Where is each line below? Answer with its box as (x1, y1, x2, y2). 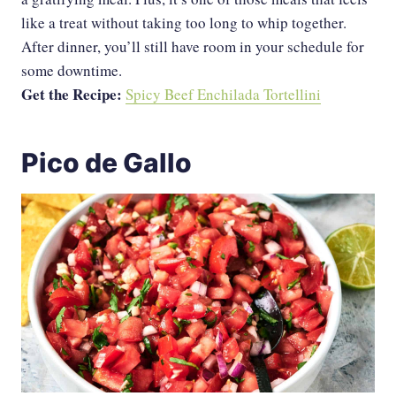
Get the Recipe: (21, 83, 126, 106)
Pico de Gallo (21, 147, 192, 179)
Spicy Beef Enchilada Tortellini (126, 84, 321, 105)
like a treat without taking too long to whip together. (21, 12, 346, 34)
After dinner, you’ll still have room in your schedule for (21, 36, 364, 57)
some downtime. (21, 60, 122, 81)
